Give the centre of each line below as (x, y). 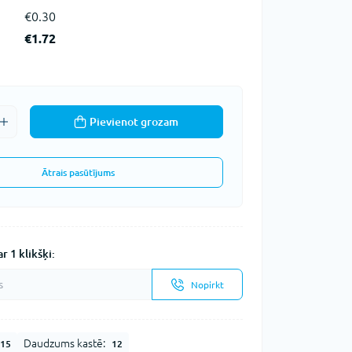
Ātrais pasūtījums (79, 172)
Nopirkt (207, 284)
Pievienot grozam (134, 122)
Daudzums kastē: (64, 343)
